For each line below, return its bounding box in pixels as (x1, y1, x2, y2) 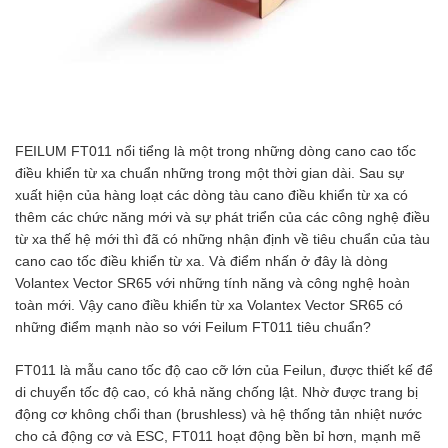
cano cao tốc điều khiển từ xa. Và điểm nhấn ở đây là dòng (15, 252, 388, 269)
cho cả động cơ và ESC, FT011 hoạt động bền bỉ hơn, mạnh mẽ (15, 427, 421, 444)
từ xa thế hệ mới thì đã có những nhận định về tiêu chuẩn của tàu (15, 230, 430, 247)
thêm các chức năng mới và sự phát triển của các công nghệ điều (15, 208, 430, 225)
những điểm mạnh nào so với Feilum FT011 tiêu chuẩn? (15, 318, 371, 335)
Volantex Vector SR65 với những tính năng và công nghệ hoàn (15, 274, 410, 291)
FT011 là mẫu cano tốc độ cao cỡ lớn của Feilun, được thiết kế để (15, 361, 433, 378)
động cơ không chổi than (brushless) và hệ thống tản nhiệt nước (15, 405, 422, 422)
